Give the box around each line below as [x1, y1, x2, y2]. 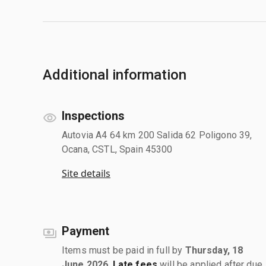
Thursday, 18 [185, 244, 243, 256]
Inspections [62, 108, 125, 123]
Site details [62, 166, 110, 180]
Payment [62, 223, 109, 238]
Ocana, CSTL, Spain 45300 [62, 143, 173, 155]
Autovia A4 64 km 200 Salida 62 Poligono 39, [62, 129, 252, 141]
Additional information [43, 66, 186, 83]
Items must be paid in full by [62, 244, 185, 256]
